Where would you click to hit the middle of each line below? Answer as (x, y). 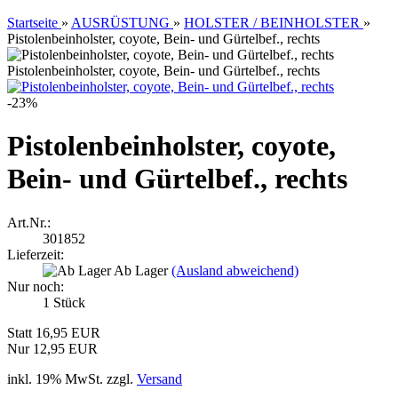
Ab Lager (143, 270)
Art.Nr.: (29, 222)
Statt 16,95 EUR (54, 332)
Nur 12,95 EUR (52, 348)
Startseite (32, 23)
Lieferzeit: (36, 254)
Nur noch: (36, 286)
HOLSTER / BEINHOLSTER (272, 23)
